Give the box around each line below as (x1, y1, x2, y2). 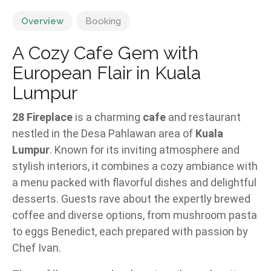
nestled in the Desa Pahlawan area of (12, 127, 195, 140)
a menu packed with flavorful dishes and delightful (12, 176, 256, 189)
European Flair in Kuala (12, 62, 201, 84)
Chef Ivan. (12, 241, 61, 255)
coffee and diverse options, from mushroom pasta (12, 209, 257, 222)
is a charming (73, 111, 143, 124)
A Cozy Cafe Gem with (12, 42, 198, 64)
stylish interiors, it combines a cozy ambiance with (12, 160, 258, 173)
